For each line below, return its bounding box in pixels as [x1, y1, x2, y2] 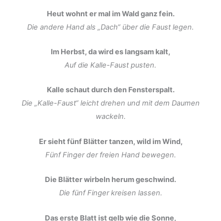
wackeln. [95, 112, 126, 121]
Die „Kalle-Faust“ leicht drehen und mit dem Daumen [21, 99, 200, 108]
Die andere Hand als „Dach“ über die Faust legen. [27, 22, 194, 32]
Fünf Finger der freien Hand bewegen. [45, 150, 176, 159]
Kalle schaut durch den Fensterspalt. [46, 85, 175, 95]
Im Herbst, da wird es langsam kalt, [51, 47, 170, 57]
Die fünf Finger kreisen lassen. [59, 188, 162, 198]
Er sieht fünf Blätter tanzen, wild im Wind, [38, 137, 183, 146]
